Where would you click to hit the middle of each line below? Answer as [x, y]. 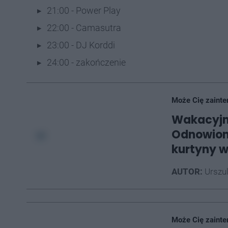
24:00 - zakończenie [86, 62]
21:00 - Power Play [84, 10]
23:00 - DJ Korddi [81, 45]
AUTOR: [187, 172]
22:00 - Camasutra [84, 28]
